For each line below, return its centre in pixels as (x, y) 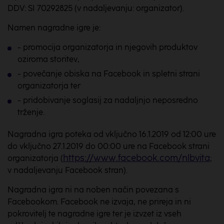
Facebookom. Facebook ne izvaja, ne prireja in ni (99, 202)
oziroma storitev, (48, 59)
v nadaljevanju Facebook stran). (67, 170)
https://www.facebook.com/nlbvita (136, 158)
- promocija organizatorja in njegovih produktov (107, 47)
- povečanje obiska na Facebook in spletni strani (109, 74)
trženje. (31, 112)
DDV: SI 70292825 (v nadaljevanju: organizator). (96, 8)
